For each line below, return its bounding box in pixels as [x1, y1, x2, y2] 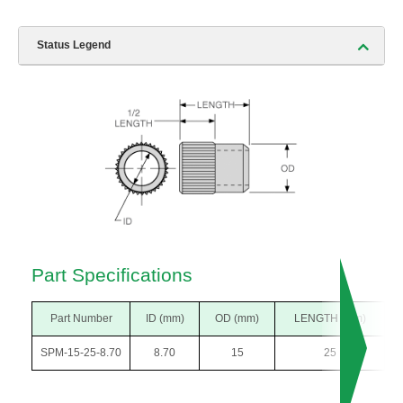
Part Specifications [31, 264, 193, 286]
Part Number [49, 312, 112, 326]
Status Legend [37, 39, 111, 52]
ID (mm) [145, 312, 184, 326]
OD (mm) [215, 312, 259, 326]
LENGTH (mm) [293, 312, 366, 326]
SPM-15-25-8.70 [40, 346, 121, 360]
